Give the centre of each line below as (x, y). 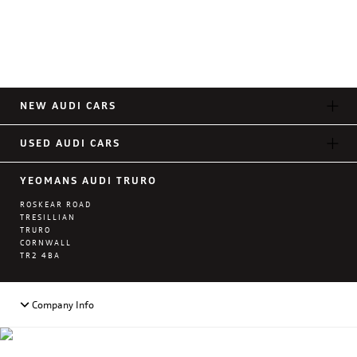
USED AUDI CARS (70, 143)
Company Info (62, 305)
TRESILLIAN (48, 217)
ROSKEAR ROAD (56, 204)
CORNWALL (46, 243)
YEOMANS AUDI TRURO (88, 180)
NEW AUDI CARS (68, 106)
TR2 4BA (40, 255)
